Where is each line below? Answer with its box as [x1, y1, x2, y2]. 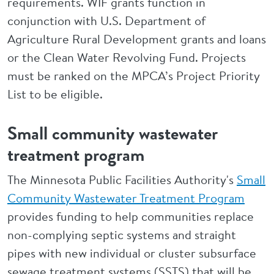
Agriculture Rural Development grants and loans [7, 31, 266, 47]
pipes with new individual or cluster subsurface [7, 245, 256, 261]
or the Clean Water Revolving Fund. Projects [7, 49, 246, 65]
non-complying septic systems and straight [7, 226, 236, 243]
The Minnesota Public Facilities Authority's [7, 171, 237, 188]
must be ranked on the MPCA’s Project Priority [7, 67, 260, 84]
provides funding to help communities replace [7, 208, 254, 224]
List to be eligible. [7, 86, 103, 102]
